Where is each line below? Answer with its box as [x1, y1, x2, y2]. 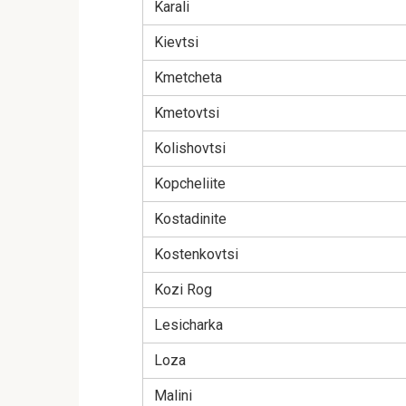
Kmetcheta [154, 69, 222, 87]
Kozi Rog [154, 281, 212, 299]
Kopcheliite [154, 175, 226, 193]
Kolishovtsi [154, 140, 226, 158]
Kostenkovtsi [154, 246, 238, 264]
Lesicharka [154, 316, 223, 334]
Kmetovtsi [154, 104, 219, 122]
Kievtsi [154, 34, 198, 52]
